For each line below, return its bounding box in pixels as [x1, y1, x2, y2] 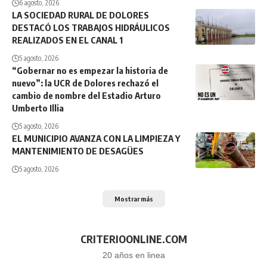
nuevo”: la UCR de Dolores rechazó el [12, 77, 159, 89]
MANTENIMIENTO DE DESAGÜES [12, 145, 144, 157]
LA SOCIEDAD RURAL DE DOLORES [12, 10, 149, 21]
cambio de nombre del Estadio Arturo [12, 90, 161, 101]
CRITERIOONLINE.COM [80, 231, 187, 246]
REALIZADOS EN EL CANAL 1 [12, 35, 123, 46]
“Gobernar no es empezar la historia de [12, 65, 168, 76]
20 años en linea [102, 250, 165, 260]
